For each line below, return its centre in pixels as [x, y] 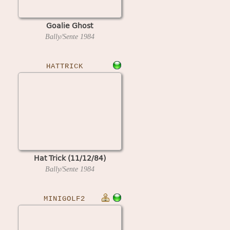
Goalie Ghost [70, 25]
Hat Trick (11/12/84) [70, 158]
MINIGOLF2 [64, 199]
